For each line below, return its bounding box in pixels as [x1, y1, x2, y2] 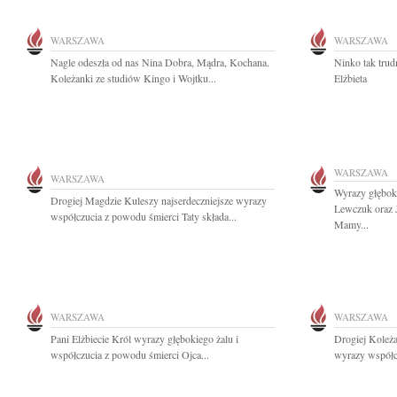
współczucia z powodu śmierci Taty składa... [51, 209, 237, 223]
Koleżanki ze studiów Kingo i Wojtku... [51, 71, 216, 85]
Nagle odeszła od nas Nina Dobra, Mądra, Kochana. [51, 55, 269, 69]
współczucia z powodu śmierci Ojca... [51, 347, 209, 362]
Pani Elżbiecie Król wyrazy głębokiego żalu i [51, 331, 238, 346]
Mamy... [334, 217, 369, 231]
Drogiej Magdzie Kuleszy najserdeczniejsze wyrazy [51, 193, 267, 207]
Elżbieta [334, 71, 367, 85]
